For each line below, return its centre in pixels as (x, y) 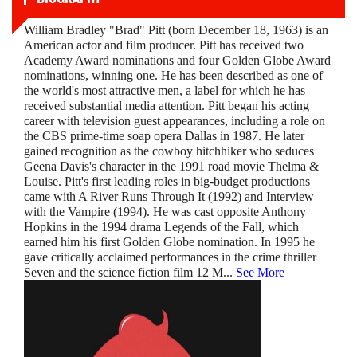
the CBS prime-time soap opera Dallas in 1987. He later (164, 136)
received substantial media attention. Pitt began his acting (167, 106)
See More (260, 273)
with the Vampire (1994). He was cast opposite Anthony (165, 212)
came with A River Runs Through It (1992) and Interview (169, 197)
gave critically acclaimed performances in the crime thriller (170, 257)
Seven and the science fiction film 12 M (124, 273)
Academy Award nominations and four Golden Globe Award (177, 61)
